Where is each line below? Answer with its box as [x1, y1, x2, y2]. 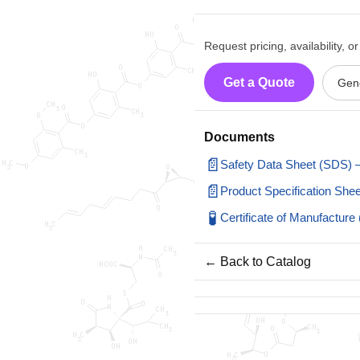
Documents [204, 130, 275, 144]
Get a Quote [223, 76, 295, 89]
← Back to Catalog [204, 255, 311, 268]
